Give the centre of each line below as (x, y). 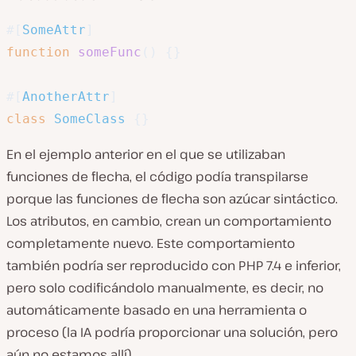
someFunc (110, 52)
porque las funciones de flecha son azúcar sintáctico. (172, 198)
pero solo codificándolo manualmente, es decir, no (165, 287)
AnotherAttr (66, 96)
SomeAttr (54, 29)
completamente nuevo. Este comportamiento (151, 243)
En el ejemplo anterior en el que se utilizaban (146, 154)
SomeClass (90, 118)
